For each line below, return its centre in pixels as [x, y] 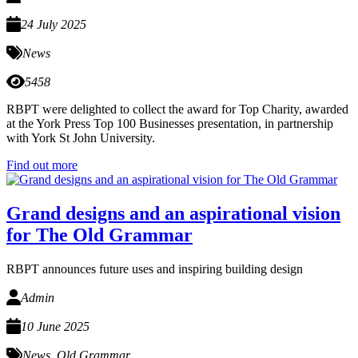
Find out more [42, 165]
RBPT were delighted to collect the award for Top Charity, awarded [177, 109]
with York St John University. [82, 138]
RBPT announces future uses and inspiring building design [155, 269]
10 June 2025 [55, 327]
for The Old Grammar [99, 235]
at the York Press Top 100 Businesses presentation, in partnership [170, 124]
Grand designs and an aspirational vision [173, 214]
